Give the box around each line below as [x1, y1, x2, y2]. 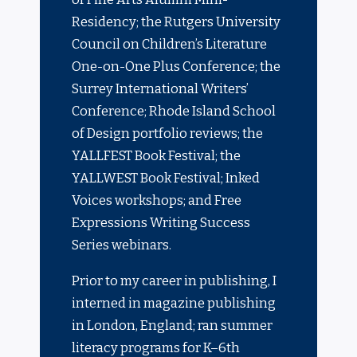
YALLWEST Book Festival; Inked [72, 171, 261, 186]
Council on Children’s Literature [72, 37, 268, 53]
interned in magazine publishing [72, 295, 277, 311]
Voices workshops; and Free [72, 193, 242, 209]
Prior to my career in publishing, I [72, 273, 277, 288]
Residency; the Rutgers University [72, 14, 281, 30]
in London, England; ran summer [72, 317, 273, 333]
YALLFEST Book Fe [72, 148, 182, 164]
